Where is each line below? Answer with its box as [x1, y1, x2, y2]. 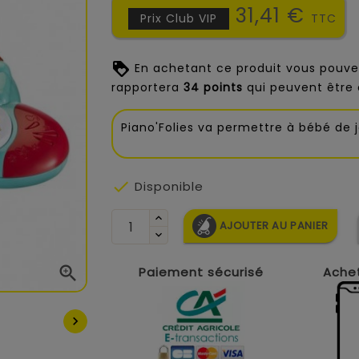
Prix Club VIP [140, 10, 217, 26]
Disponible [131, 178, 204, 196]
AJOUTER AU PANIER [219, 217, 329, 233]
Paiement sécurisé [138, 264, 264, 281]
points [200, 79, 243, 96]
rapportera [111, 79, 184, 96]
